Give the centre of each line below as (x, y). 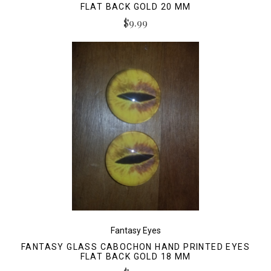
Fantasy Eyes (135, 230)
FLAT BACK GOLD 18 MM (135, 256)
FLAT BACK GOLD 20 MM (135, 7)
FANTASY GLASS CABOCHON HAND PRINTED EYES (135, 247)
